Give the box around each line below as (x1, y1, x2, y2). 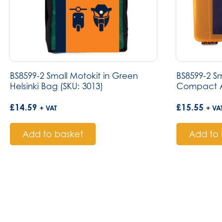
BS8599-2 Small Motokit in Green (10, 71, 138, 81)
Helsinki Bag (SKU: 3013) (10, 81, 103, 91)
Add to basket (22, 129, 83, 139)
